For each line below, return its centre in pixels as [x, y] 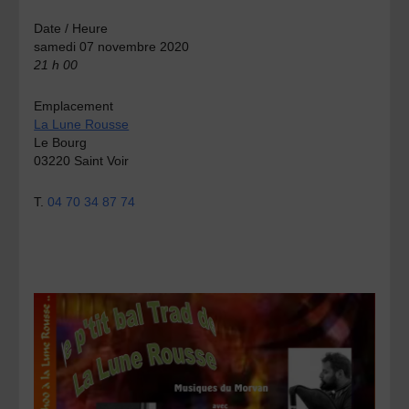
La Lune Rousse [82, 124]
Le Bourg [61, 142]
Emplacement [74, 105]
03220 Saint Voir [82, 160]
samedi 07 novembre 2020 [112, 46]
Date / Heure [71, 28]
